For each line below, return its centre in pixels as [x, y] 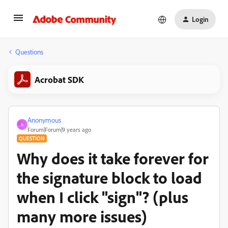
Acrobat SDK [59, 79]
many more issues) [82, 216]
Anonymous [44, 120]
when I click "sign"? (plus [103, 197]
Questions [29, 52]
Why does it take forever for [113, 158]
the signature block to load [109, 178]
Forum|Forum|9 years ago [59, 130]
